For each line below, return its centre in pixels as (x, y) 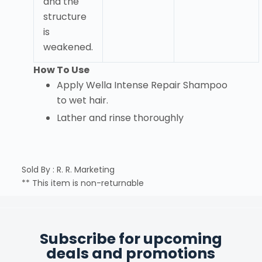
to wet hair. (82, 100)
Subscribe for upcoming (131, 239)
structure (65, 17)
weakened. (68, 47)
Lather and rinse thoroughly (120, 118)
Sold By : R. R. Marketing (68, 170)
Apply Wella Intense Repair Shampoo (142, 85)
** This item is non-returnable (82, 183)
